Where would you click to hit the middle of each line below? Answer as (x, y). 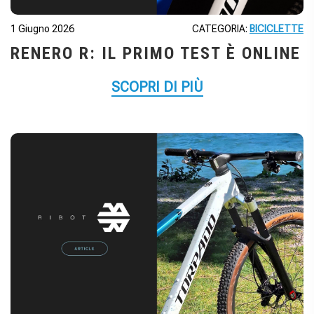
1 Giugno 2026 (42, 29)
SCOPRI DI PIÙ (157, 87)
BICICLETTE (277, 29)
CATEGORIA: (221, 29)
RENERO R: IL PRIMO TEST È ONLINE (156, 54)
